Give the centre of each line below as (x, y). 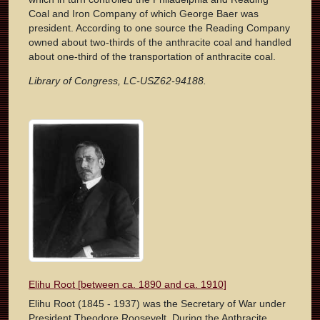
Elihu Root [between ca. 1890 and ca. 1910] (127, 285)
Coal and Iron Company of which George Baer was (144, 14)
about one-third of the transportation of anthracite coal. (152, 57)
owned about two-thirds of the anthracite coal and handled (160, 42)
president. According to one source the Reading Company (159, 28)
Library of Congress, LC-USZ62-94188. (117, 81)
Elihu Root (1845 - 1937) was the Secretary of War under (157, 304)
